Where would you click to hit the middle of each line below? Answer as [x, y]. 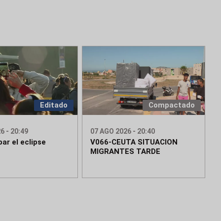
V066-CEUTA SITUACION [134, 142]
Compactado [171, 105]
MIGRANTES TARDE [126, 152]
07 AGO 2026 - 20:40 [123, 131]
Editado [54, 105]
